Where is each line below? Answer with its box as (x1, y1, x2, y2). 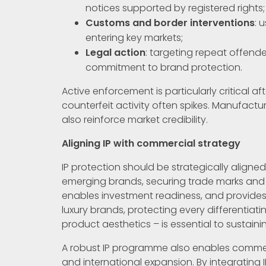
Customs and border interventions (85, 15, 255, 30)
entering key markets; (85, 30, 183, 45)
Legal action (85, 45, 145, 59)
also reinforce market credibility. (62, 112, 208, 126)
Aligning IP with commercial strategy (62, 136, 240, 150)
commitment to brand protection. (85, 60, 242, 74)
